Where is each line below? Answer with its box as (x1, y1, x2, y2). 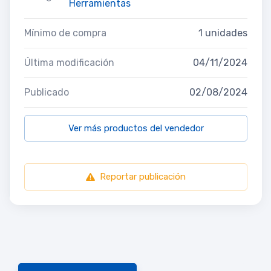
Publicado (24, 86, 69, 98)
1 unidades (198, 27, 247, 39)
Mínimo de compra (24, 27, 106, 39)
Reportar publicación (100, 171, 186, 182)
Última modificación (24, 56, 114, 68)
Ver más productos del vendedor (68, 122, 204, 134)
